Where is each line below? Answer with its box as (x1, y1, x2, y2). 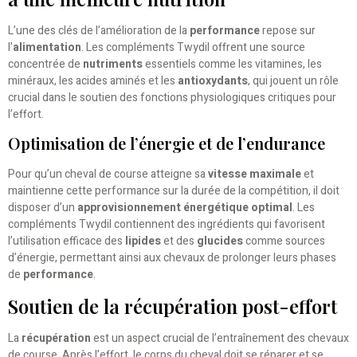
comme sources (243, 233, 325, 250)
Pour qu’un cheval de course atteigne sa (8, 166, 208, 183)
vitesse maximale (208, 166, 301, 183)
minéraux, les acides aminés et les (8, 72, 178, 89)
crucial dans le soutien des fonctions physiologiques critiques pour (8, 88, 336, 106)
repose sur (260, 22, 316, 39)
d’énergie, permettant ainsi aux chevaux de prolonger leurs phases (8, 249, 336, 267)
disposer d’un (8, 199, 77, 217)
